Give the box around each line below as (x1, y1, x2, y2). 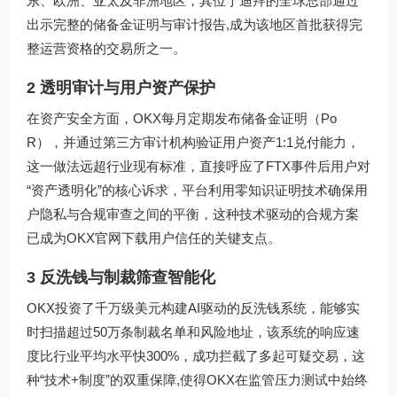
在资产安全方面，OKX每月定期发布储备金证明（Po (27, 110, 337, 126)
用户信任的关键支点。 (148, 230, 281, 245)
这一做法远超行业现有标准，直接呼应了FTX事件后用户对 (27, 158, 370, 174)
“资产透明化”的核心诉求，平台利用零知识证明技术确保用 (27, 182, 368, 198)
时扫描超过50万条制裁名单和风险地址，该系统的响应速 (27, 323, 360, 339)
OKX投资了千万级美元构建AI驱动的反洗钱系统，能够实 (27, 300, 360, 315)
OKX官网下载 (66, 230, 148, 245)
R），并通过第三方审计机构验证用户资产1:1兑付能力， (27, 134, 360, 150)
